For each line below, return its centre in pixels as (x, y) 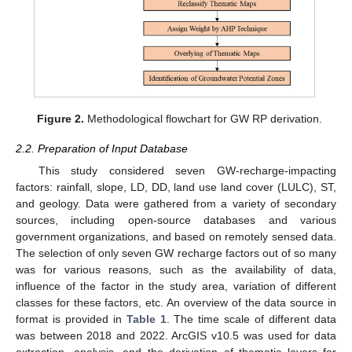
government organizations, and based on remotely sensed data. (176, 237)
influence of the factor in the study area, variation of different (176, 286)
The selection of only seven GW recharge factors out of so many (176, 253)
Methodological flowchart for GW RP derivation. (203, 118)
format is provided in (71, 319)
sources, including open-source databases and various (176, 220)
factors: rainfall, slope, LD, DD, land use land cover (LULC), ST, (176, 187)
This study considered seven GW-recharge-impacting (187, 171)
